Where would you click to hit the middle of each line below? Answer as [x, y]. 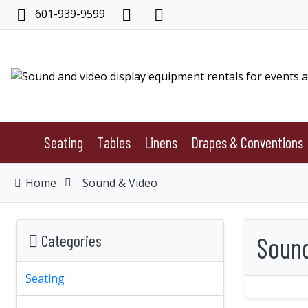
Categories [70, 240]
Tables [113, 142]
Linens [161, 142]
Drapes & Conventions [247, 142]
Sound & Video [120, 183]
